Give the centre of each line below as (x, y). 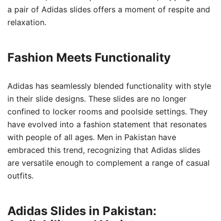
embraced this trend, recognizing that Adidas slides (104, 150)
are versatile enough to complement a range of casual (109, 163)
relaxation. (27, 22)
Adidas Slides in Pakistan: (82, 211)
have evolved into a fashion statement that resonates (107, 124)
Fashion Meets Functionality (89, 57)
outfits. (20, 175)
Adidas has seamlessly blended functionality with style (109, 86)
